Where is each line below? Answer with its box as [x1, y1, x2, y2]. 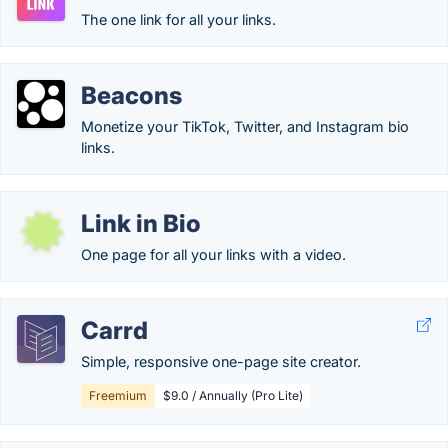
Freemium [89, 388, 147, 403]
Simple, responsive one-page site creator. [81, 353, 361, 370]
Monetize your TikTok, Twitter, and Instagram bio [81, 118, 409, 135]
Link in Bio [81, 209, 201, 238]
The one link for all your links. [81, 11, 276, 28]
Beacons [81, 81, 182, 110]
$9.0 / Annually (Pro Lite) [163, 388, 303, 403]
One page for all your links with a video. [81, 246, 346, 263]
